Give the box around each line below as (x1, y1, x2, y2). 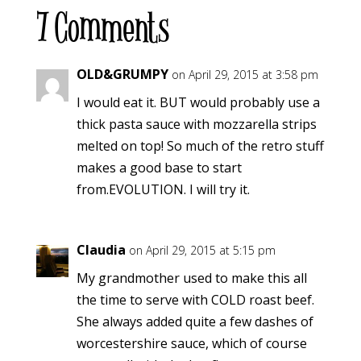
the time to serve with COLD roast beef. (76, 291, 314, 309)
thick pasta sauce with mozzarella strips (76, 115, 317, 134)
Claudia (76, 241, 126, 259)
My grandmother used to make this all (76, 269, 307, 288)
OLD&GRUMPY (76, 65, 168, 84)
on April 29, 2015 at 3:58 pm (171, 67, 318, 83)
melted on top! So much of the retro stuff (76, 137, 324, 156)
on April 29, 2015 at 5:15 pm (128, 243, 276, 259)
